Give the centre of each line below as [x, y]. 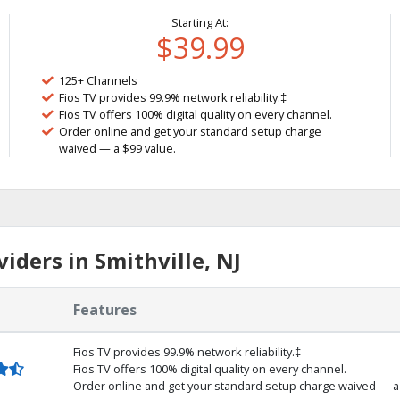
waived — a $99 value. [118, 148]
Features [105, 310]
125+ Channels [99, 80]
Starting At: [200, 22]
